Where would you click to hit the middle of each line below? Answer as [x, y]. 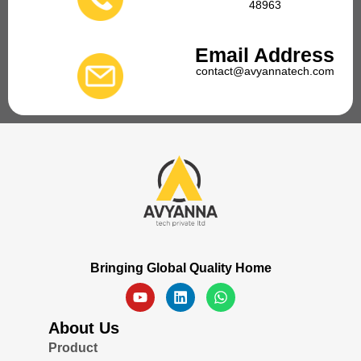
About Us [84, 328]
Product [73, 347]
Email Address [265, 55]
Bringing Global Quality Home [180, 268]
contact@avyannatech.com [265, 71]
